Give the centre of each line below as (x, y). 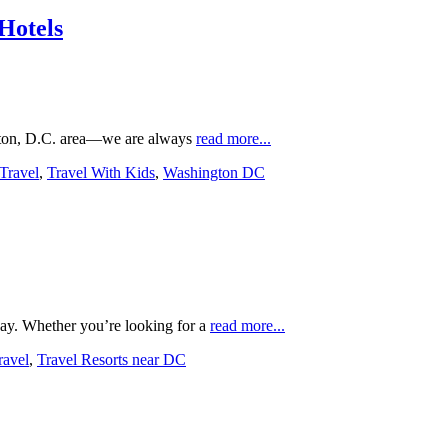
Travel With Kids (101, 172)
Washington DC (214, 172)
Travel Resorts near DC (111, 359)
